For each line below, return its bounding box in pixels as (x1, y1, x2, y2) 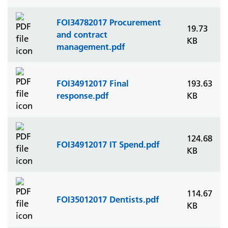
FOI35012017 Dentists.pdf (56, 194, 159, 205)
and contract (56, 29, 107, 40)
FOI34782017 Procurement (56, 17, 161, 27)
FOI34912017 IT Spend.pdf (56, 139, 160, 150)
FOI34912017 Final (56, 78, 129, 89)
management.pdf (56, 41, 125, 52)
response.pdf (56, 90, 109, 101)
